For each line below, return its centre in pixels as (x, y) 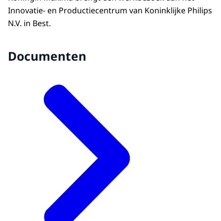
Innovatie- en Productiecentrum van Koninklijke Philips (110, 11)
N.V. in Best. (29, 23)
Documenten (47, 56)
